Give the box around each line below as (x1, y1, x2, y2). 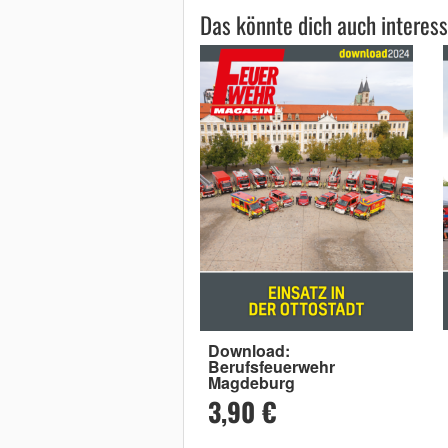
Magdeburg (207, 371, 295, 395)
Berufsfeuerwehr (207, 355, 335, 379)
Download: (207, 339, 290, 363)
